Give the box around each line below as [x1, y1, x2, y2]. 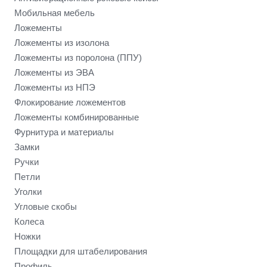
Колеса [14, 216, 44, 226]
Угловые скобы [14, 201, 77, 212]
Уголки [14, 187, 42, 197]
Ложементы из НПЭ [14, 82, 95, 92]
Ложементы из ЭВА [14, 67, 94, 77]
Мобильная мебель [14, 8, 95, 18]
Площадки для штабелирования [14, 246, 147, 256]
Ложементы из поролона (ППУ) [14, 52, 142, 63]
